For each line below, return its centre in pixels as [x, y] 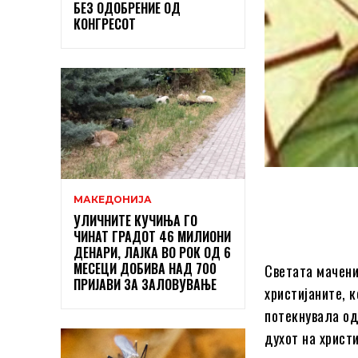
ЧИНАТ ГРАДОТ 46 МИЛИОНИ [152, 237]
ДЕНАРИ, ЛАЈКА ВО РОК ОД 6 [152, 253]
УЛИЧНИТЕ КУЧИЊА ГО [135, 221]
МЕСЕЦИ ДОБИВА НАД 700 [145, 269]
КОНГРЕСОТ [105, 24]
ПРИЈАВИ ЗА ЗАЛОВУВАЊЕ [145, 285]
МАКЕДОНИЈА [113, 200]
